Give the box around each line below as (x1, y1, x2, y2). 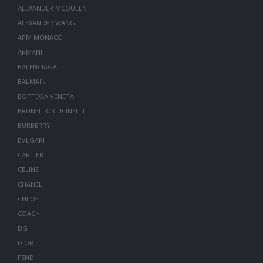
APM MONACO (17, 33, 63, 42)
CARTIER (17, 150, 43, 159)
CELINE (17, 165, 39, 174)
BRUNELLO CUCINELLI (17, 106, 85, 115)
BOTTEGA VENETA (17, 92, 74, 100)
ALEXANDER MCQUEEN (17, 4, 87, 12)
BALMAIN (17, 77, 46, 86)
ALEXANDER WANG (17, 18, 75, 27)
